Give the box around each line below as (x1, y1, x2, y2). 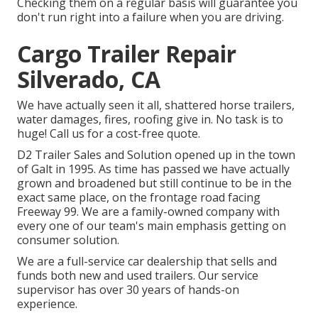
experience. (17, 296, 77, 312)
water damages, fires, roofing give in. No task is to (17, 111, 283, 128)
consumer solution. (17, 232, 119, 248)
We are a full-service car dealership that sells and (17, 253, 277, 270)
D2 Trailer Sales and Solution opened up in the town (17, 147, 295, 163)
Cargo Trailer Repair (17, 38, 236, 70)
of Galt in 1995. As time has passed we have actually (17, 161, 290, 177)
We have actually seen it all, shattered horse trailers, (17, 97, 295, 114)
